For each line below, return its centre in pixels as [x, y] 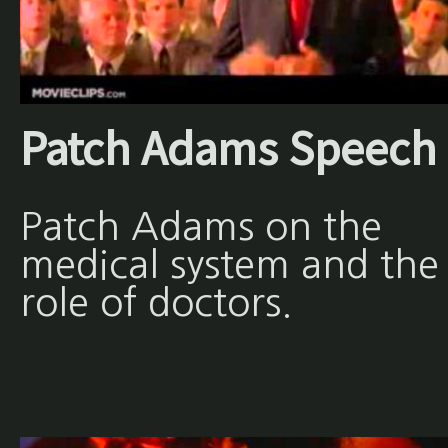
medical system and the [229, 264]
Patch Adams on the [200, 226]
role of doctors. [156, 302]
